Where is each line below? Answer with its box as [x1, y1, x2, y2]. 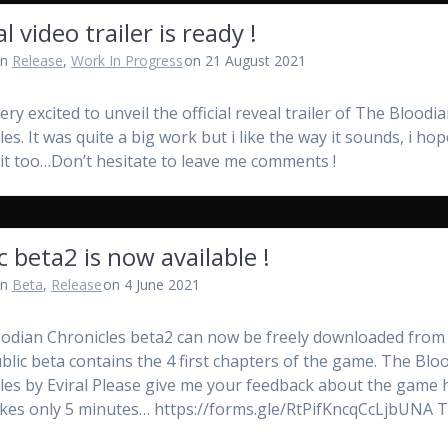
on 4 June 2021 [103, 275, 201, 295]
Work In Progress [70, 51, 183, 71]
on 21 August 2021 [184, 51, 307, 71]
